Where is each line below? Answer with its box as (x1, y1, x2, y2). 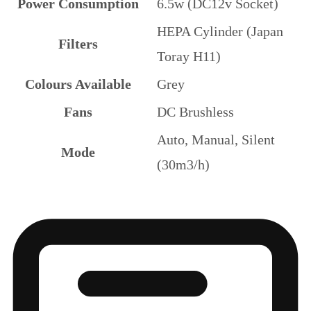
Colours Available (25, 76, 131, 92)
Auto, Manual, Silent (157, 131, 275, 147)
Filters (58, 35, 98, 51)
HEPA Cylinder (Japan (157, 23, 283, 39)
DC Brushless (157, 103, 234, 119)
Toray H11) (157, 48, 221, 64)
